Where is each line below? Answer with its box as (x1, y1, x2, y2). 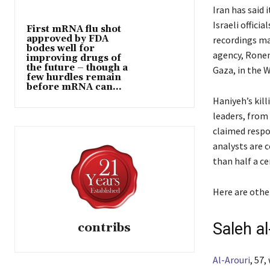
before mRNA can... (27, 81, 122, 93)
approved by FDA (27, 33, 108, 45)
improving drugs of (27, 52, 121, 64)
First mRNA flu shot (27, 23, 121, 35)
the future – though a (27, 61, 128, 74)
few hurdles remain (27, 71, 121, 83)
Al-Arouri (212, 254, 250, 266)
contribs (78, 219, 131, 236)
